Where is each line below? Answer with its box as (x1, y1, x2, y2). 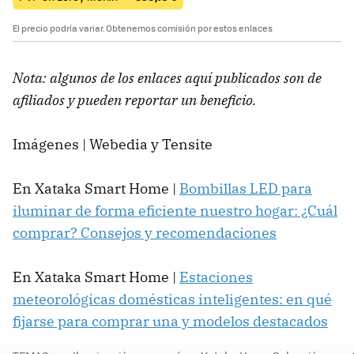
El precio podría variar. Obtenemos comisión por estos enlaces (13, 22, 273, 35)
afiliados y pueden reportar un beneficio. (13, 91, 256, 110)
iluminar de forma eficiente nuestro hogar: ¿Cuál (13, 201, 337, 220)
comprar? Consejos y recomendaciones (13, 224, 277, 243)
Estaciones (179, 268, 253, 287)
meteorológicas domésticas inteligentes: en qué (13, 290, 332, 309)
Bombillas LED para (179, 179, 312, 198)
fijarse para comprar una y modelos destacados (13, 312, 328, 331)
